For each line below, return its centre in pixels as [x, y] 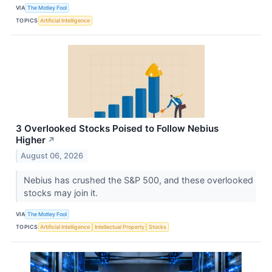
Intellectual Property [119, 227]
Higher [31, 140]
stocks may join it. [62, 192]
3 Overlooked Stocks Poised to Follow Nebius [117, 129]
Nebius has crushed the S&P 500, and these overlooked [138, 180]
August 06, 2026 [52, 155]
